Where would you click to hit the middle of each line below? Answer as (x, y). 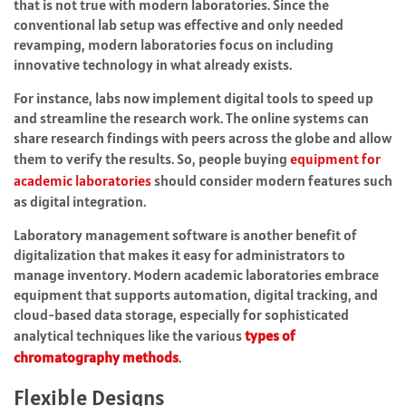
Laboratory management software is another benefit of (185, 235)
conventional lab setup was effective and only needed (179, 25)
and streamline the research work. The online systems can (191, 118)
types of (270, 336)
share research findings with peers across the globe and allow (203, 138)
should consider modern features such (272, 181)
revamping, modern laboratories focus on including (174, 45)
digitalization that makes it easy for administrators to (179, 255)
